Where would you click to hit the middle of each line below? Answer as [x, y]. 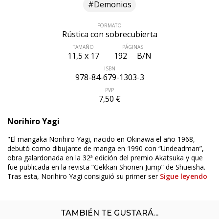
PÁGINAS [133, 47]
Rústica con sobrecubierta [109, 34]
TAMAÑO [83, 47]
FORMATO [109, 25]
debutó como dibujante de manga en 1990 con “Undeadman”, [106, 148]
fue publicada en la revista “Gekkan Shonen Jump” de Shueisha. [106, 167]
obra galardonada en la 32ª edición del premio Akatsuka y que [105, 157]
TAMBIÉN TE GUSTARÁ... [109, 213]
